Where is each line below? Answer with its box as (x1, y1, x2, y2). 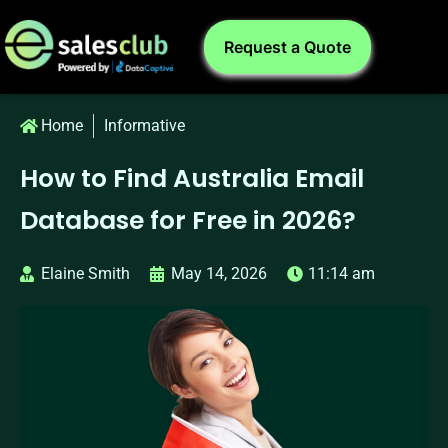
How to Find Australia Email (20, 161, 364, 196)
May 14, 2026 (171, 264, 267, 283)
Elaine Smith (41, 264, 130, 283)
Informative (104, 116, 185, 135)
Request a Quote (224, 37, 352, 57)
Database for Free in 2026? (20, 203, 356, 238)
